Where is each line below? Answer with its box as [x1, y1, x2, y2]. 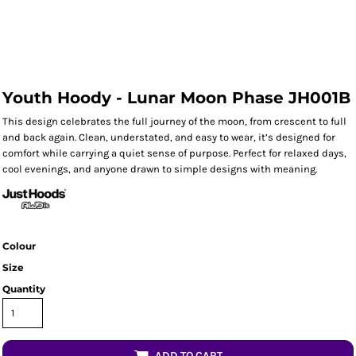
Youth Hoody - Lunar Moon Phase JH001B [2, 88, 350, 107]
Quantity [2, 283, 45, 295]
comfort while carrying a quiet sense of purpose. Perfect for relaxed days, [2, 147, 346, 159]
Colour [2, 240, 36, 252]
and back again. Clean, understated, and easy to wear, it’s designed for [2, 131, 335, 143]
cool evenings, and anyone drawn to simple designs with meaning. [2, 163, 317, 175]
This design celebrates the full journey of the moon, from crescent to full [2, 115, 346, 127]
